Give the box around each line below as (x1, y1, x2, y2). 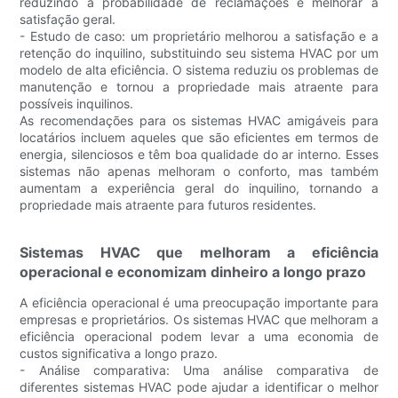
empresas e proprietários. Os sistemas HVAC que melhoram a (20, 312, 378, 328)
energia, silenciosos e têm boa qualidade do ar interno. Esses (20, 147, 378, 163)
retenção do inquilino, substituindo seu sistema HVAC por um (20, 45, 378, 61)
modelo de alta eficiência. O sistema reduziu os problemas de (20, 62, 378, 78)
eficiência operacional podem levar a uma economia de (20, 329, 378, 345)
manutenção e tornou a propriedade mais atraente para (20, 79, 378, 95)
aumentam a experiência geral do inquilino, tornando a (20, 180, 378, 196)
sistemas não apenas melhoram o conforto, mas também (20, 163, 378, 179)
